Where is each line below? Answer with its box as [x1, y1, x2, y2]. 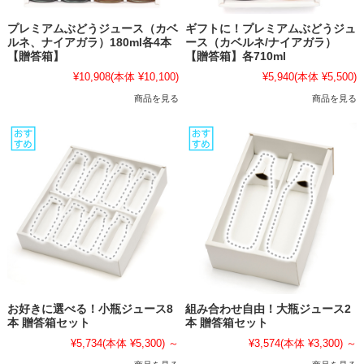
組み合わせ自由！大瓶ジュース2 [185, 303, 352, 316]
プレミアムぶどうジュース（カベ [6, 23, 178, 36]
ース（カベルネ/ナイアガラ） [185, 37, 337, 50]
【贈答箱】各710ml [185, 50, 287, 63]
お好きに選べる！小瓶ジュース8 [6, 303, 173, 316]
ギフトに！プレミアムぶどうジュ [185, 23, 357, 36]
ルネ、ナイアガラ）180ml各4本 [6, 37, 171, 50]
